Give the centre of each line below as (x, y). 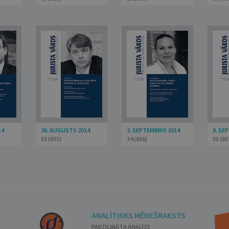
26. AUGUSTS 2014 (65, 130)
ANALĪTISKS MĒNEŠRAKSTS (139, 215)
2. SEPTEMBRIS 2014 (153, 130)
